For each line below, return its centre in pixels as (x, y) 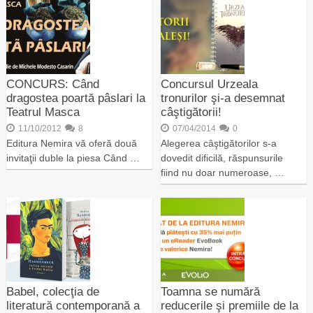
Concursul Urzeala (210, 84)
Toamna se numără (211, 292)
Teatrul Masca (43, 112)
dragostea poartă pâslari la (75, 98)
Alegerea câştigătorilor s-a (219, 143)
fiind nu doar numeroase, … (223, 173)
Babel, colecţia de (52, 292)
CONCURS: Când (52, 84)
